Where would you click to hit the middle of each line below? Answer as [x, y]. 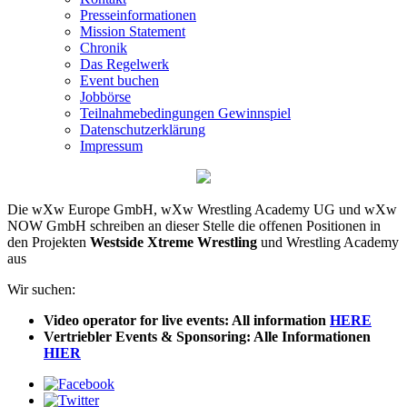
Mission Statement [133, 31]
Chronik [104, 48]
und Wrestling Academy [328, 242]
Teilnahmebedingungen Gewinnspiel [185, 113]
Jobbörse [105, 97]
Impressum [111, 146]
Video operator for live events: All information [187, 320]
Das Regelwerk [124, 64]
